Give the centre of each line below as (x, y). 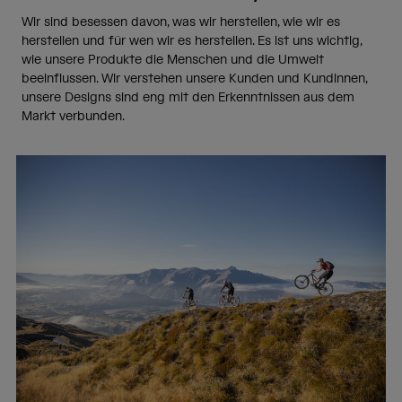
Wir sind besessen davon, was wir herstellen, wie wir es (181, 23)
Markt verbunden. (73, 117)
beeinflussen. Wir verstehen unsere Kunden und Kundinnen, (194, 79)
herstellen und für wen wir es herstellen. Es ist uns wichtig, (192, 42)
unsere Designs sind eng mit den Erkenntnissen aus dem (188, 98)
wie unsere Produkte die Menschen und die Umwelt (173, 61)
